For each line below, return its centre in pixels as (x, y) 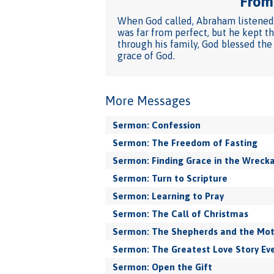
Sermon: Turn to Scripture (170, 178)
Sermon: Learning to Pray (168, 196)
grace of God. (146, 56)
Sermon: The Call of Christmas (180, 214)
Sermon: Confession (157, 125)
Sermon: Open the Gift (162, 267)
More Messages (148, 101)
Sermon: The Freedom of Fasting (185, 143)
